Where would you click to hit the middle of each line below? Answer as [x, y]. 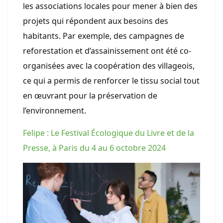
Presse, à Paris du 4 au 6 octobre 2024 [94, 148]
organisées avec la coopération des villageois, [109, 65]
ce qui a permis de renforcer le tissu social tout [111, 80]
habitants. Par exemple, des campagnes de [104, 36]
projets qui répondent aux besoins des [96, 21]
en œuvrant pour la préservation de [90, 95]
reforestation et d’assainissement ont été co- [107, 51]
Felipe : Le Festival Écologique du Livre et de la [109, 133]
